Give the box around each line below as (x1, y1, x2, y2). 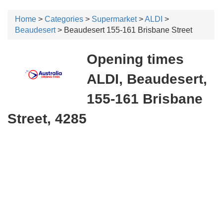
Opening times (87, 52, 184, 67)
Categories (45, 15, 83, 23)
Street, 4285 (7, 111, 87, 126)
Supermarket (92, 15, 137, 23)
